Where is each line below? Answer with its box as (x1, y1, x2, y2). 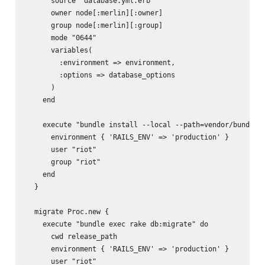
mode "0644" (25, 33, 96, 43)
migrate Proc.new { (25, 207, 109, 216)
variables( (25, 46, 92, 55)
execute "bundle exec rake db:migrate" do (25, 219, 208, 229)
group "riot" (25, 157, 101, 167)
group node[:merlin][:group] (25, 21, 163, 30)
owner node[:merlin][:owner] (25, 8, 163, 18)
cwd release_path (25, 232, 117, 241)
